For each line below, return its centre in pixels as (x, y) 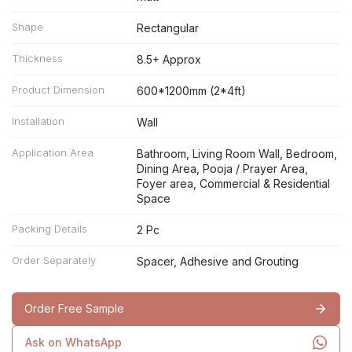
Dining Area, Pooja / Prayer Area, (222, 169)
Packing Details (49, 229)
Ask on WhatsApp (73, 342)
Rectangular (167, 28)
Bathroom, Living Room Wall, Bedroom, (236, 154)
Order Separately (54, 260)
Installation (38, 121)
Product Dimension (58, 90)
